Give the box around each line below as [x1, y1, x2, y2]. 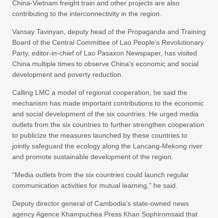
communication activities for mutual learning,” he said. [12, 182, 178, 190]
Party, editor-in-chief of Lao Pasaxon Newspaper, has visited [12, 49, 197, 57]
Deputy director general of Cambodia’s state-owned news [12, 200, 189, 208]
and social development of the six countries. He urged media [12, 110, 199, 118]
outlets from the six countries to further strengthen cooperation [12, 121, 204, 129]
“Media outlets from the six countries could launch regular [12, 171, 189, 179]
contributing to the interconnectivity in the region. [12, 10, 162, 18]
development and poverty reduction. [12, 71, 123, 79]
